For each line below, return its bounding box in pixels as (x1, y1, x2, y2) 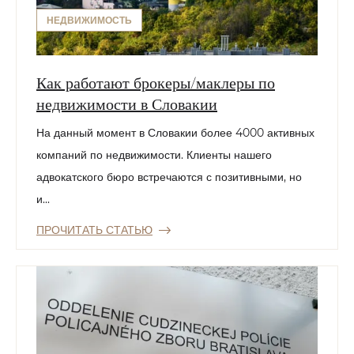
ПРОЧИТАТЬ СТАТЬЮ (36, 223, 153, 238)
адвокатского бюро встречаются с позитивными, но (36, 170, 302, 185)
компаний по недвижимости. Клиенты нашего (36, 148, 272, 163)
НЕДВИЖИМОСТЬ (47, 14, 132, 27)
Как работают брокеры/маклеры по (36, 71, 275, 93)
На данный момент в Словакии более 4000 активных (36, 126, 314, 141)
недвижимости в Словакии (36, 92, 217, 115)
